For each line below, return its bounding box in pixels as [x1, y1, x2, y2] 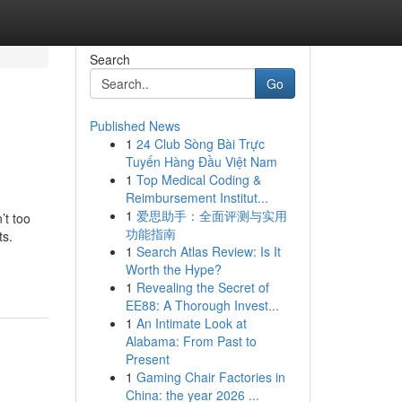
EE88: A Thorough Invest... [125, 296, 279, 314]
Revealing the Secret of [135, 278, 269, 296]
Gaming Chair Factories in [135, 368, 285, 386]
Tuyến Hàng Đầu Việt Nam [125, 153, 277, 170]
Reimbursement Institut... [125, 188, 268, 206]
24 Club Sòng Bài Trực [135, 135, 265, 153]
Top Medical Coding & [135, 170, 261, 188]
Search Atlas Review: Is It [135, 242, 281, 260]
